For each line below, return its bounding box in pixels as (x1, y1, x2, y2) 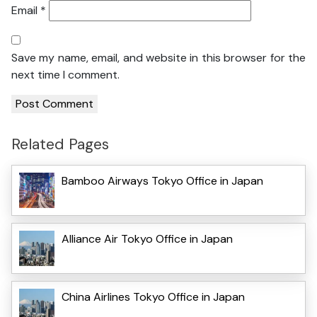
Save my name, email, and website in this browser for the (11, 50, 306, 66)
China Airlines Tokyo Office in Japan (62, 289, 245, 304)
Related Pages (11, 134, 109, 155)
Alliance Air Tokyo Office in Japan (62, 231, 233, 246)
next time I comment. (11, 67, 120, 83)
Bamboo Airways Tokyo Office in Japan (62, 173, 263, 188)
